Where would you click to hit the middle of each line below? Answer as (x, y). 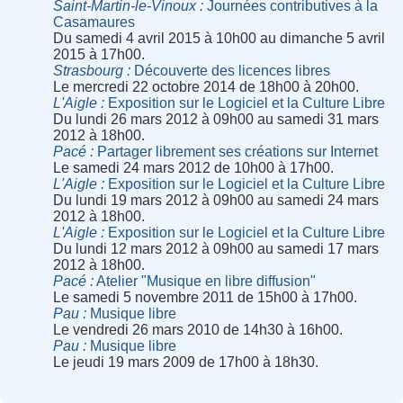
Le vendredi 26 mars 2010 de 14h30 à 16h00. (198, 330)
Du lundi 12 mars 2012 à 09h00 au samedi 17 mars (216, 249)
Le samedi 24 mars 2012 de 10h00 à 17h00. (194, 168)
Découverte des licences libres (231, 71)
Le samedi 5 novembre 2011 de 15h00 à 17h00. (206, 298)
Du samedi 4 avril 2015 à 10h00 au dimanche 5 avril (219, 39)
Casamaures (94, 22)
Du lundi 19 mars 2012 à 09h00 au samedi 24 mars (216, 201)
